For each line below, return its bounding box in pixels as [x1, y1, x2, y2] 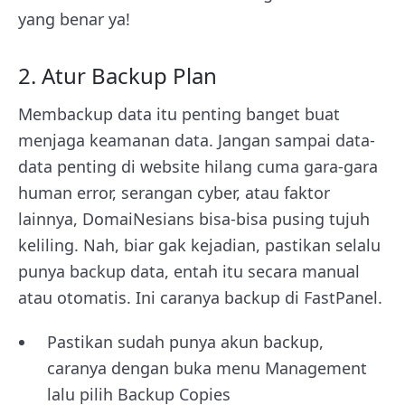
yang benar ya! [18, 7, 130, 30]
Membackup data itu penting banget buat [18, 102, 340, 125]
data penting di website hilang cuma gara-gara [18, 155, 378, 177]
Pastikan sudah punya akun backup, [47, 330, 324, 353]
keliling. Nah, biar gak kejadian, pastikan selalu [18, 233, 381, 256]
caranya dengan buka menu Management [47, 356, 367, 379]
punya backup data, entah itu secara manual [18, 259, 360, 282]
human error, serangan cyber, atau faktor [18, 181, 330, 203]
